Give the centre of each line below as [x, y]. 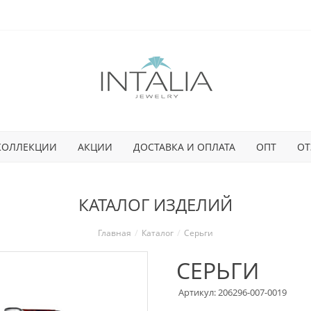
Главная [115, 233]
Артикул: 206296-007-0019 [233, 292]
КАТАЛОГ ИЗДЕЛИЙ [155, 204]
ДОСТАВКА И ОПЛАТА [184, 146]
